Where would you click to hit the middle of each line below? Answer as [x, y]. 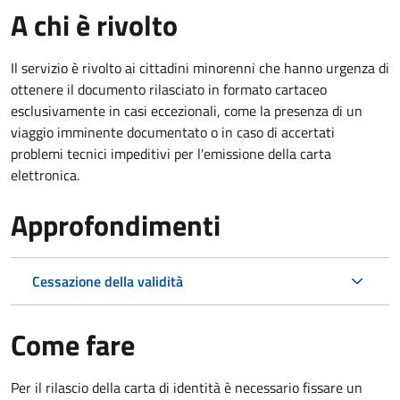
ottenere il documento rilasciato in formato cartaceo [169, 89]
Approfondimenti [116, 225]
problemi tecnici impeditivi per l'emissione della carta [171, 153]
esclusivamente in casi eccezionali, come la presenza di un [187, 110]
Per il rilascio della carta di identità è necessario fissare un [187, 387]
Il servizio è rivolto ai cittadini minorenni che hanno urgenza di [200, 67]
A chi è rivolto [94, 25]
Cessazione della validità [108, 281]
